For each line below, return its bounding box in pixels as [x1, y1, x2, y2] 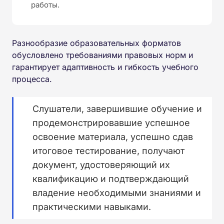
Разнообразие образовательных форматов [12, 37, 181, 48]
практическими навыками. [32, 201, 151, 212]
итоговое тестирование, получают [32, 145, 184, 156]
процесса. [12, 73, 52, 84]
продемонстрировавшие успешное [32, 117, 190, 128]
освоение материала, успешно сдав [32, 131, 193, 142]
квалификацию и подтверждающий [32, 173, 189, 184]
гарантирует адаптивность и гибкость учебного [12, 61, 198, 72]
